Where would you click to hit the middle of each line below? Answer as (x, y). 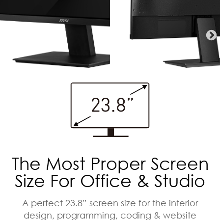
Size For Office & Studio (110, 181)
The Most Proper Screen (110, 164)
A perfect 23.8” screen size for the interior (110, 203)
